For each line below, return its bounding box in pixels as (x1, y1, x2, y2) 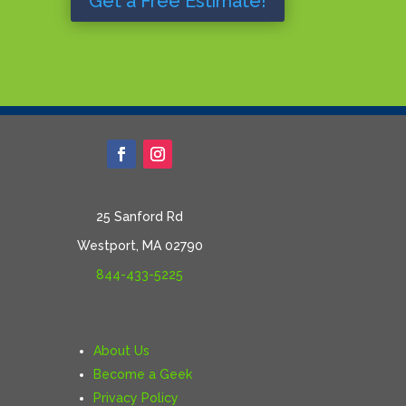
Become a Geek (93, 366, 193, 382)
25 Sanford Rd (96, 209, 184, 225)
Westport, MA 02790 (76, 238, 203, 254)
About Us (93, 343, 150, 358)
